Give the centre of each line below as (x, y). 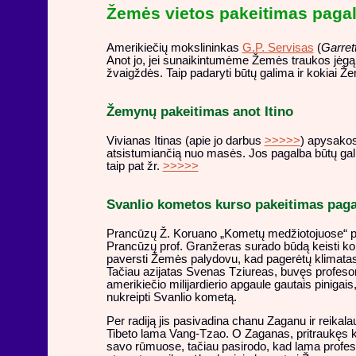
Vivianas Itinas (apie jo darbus (185, 140)
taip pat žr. (134, 166)
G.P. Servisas (278, 47)
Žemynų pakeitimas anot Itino (199, 112)
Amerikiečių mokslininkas (174, 47)
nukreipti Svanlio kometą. (171, 297)
